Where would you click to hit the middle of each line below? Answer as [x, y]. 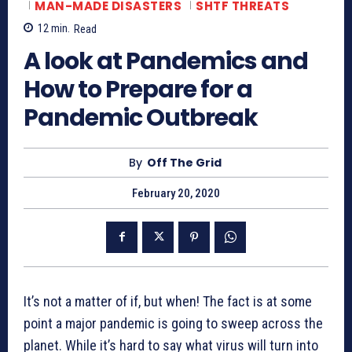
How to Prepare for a [138, 89]
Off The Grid [184, 162]
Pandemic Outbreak [141, 117]
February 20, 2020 [176, 193]
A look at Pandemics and [166, 61]
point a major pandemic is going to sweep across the [173, 323]
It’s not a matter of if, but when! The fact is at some [168, 301]
